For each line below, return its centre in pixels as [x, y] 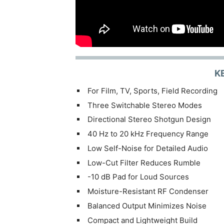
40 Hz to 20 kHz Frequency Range [148, 134]
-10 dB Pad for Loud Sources [138, 177]
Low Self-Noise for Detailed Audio [147, 148]
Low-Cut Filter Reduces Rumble [144, 162]
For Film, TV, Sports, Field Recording [152, 90]
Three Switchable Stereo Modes [144, 105]
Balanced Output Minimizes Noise [147, 205]
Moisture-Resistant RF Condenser [148, 191]
